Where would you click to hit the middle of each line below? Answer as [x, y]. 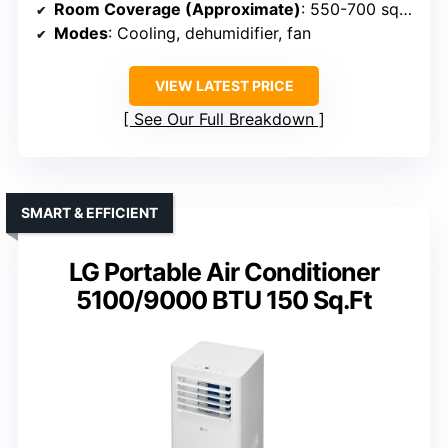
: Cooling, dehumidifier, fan [209, 33]
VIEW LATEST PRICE [224, 86]
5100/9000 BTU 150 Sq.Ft [224, 300]
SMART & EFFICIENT [89, 213]
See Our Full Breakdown [224, 119]
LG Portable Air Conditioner [224, 272]
